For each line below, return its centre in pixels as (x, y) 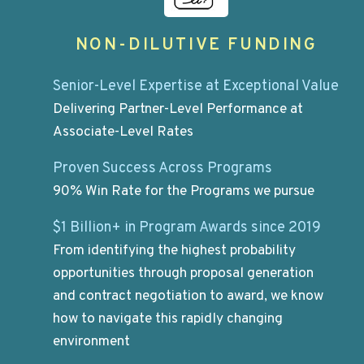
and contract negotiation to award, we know (188, 297)
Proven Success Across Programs (163, 168)
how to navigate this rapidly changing (168, 320)
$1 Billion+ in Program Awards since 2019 (187, 228)
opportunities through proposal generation (184, 274)
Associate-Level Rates (123, 132)
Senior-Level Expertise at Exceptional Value (196, 86)
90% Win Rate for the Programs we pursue (184, 191)
